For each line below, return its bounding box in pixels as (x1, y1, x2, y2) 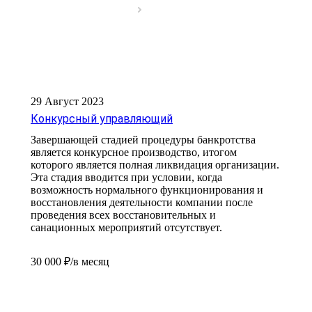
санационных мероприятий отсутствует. (31, 221, 222, 234)
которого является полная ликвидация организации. (31, 159, 279, 171)
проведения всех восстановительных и (31, 209, 216, 221)
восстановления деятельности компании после (31, 196, 253, 209)
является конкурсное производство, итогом (31, 146, 237, 159)
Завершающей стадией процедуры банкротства (31, 134, 256, 146)
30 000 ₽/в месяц (31, 256, 109, 268)
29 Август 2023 (31, 95, 104, 108)
